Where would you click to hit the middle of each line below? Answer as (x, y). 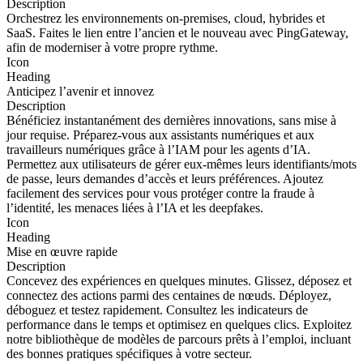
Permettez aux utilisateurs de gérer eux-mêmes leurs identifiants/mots (181, 164)
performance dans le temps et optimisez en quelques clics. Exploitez (179, 324)
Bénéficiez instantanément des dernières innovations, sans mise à (171, 120)
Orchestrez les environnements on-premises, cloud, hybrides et (166, 18)
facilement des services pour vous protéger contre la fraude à (160, 193)
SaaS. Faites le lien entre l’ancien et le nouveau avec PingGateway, (177, 32)
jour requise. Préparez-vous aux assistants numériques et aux (160, 135)
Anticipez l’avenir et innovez (80, 91)
